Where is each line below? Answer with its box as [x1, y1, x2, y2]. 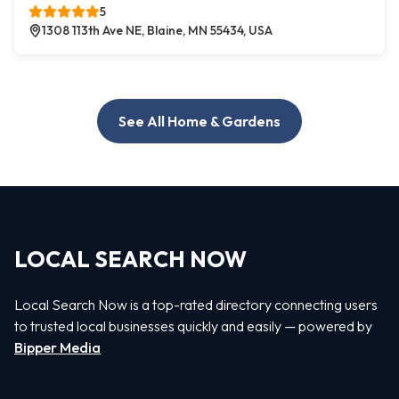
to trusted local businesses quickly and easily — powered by [14, 316, 372, 335]
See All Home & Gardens [118, 112, 281, 131]
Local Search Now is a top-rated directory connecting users [14, 295, 378, 313]
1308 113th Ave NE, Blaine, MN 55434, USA [42, 22, 273, 39]
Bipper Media [14, 338, 101, 356]
